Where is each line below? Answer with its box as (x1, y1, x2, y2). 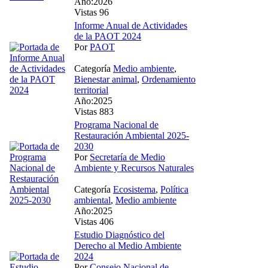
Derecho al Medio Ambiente (74, 240, 181, 251)
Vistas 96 (74, 7, 109, 17)
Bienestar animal (74, 74, 137, 84)
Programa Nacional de (74, 119, 159, 130)
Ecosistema (113, 184, 156, 194)
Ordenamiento (142, 74, 196, 84)
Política (160, 184, 188, 194)
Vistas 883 (74, 106, 114, 117)
